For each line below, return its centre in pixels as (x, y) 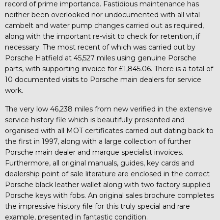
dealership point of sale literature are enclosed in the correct (107, 174)
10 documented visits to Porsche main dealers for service (103, 79)
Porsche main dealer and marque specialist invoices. (94, 152)
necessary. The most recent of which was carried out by (100, 47)
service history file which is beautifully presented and (95, 120)
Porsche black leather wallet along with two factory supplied (108, 184)
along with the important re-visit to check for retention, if (102, 36)
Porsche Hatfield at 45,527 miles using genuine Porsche (101, 58)
